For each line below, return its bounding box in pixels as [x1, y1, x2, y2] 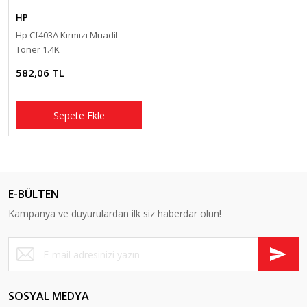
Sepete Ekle [53, 108, 105, 122]
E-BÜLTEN [8, 186, 59, 201]
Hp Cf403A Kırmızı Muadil [16, 29, 118, 41]
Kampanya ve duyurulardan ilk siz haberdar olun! [8, 207, 221, 220]
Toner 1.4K [16, 43, 60, 56]
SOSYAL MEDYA [8, 288, 89, 304]
